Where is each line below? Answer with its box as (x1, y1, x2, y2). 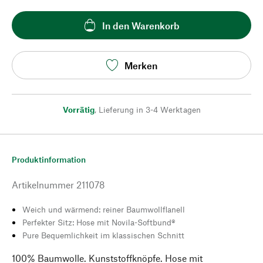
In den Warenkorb (102, 19, 180, 31)
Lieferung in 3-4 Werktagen (98, 104, 201, 114)
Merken (124, 59, 157, 71)
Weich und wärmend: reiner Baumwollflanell (22, 204, 185, 214)
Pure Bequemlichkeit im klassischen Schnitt (22, 230, 184, 240)
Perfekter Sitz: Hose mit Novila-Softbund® (22, 217, 176, 227)
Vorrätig (62, 104, 95, 114)
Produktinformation (12, 154, 86, 164)
